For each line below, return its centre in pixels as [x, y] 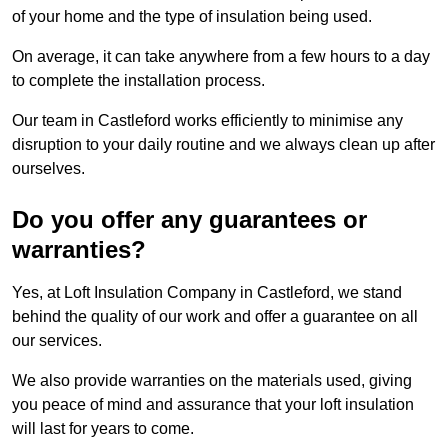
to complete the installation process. [138, 81]
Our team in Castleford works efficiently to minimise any [207, 121]
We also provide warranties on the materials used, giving [212, 381]
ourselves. [48, 169]
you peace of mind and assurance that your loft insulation [213, 405]
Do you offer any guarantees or [189, 220]
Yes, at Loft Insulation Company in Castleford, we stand [207, 293]
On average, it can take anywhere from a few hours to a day [221, 57]
